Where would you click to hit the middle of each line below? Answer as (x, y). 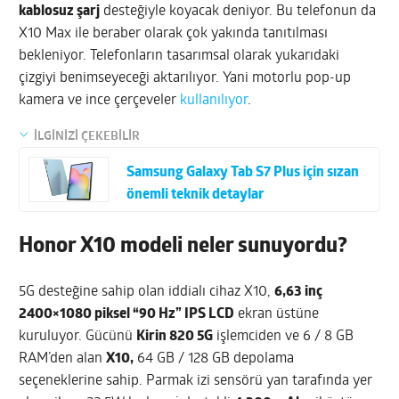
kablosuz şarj (60, 11)
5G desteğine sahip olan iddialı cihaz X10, (147, 293)
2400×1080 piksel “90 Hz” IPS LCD (127, 315)
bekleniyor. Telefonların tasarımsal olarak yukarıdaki (179, 56)
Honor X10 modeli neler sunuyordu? (183, 247)
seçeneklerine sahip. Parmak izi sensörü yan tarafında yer (196, 382)
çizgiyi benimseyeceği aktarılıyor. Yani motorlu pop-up (185, 78)
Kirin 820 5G (175, 337)
